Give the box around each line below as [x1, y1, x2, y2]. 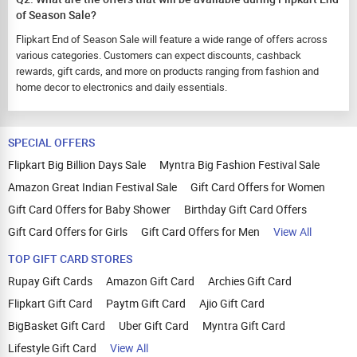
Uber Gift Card [119, 318, 189, 333]
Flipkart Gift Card [8, 296, 92, 311]
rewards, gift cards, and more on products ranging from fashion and [16, 64, 319, 78]
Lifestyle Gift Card [8, 340, 96, 355]
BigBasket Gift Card [8, 318, 105, 333]
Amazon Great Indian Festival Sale [8, 179, 177, 194]
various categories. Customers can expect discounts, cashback [16, 48, 301, 62]
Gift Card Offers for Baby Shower [8, 202, 171, 217]
